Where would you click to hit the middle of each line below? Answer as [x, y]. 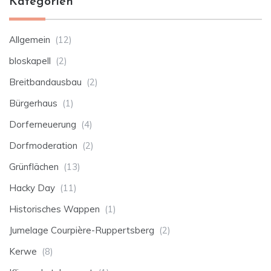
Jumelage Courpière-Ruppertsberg [82, 230]
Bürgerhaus [33, 103]
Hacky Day [32, 188]
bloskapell [30, 61]
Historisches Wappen [54, 209]
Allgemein [30, 40]
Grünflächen [34, 167]
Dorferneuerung [43, 125]
